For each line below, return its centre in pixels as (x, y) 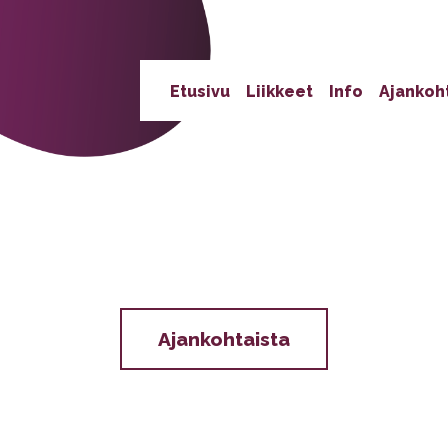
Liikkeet (279, 92)
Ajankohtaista (224, 338)
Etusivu (200, 92)
